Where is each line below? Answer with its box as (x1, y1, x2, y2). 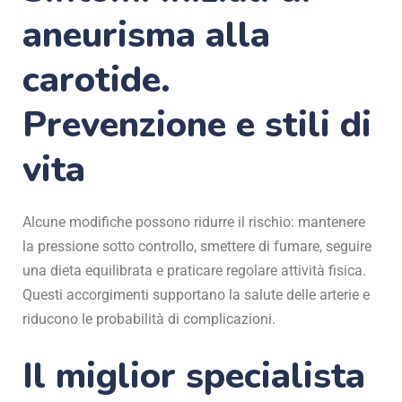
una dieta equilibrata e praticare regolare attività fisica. (22, 261, 366, 279)
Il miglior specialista (22, 351, 365, 400)
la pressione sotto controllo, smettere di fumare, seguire (22, 237, 371, 255)
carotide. (22, 55, 170, 104)
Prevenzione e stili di (22, 100, 371, 149)
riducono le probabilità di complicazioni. (22, 310, 275, 328)
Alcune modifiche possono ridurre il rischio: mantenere (22, 213, 365, 231)
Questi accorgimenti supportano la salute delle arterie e (22, 285, 370, 303)
